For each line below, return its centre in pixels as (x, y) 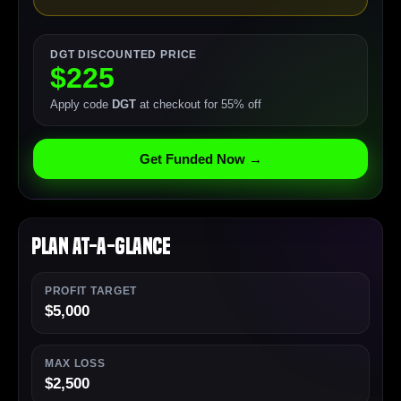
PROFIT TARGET (91, 291)
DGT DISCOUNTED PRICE (124, 55)
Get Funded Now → (200, 159)
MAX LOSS (75, 364)
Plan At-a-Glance (101, 247)
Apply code (81, 105)
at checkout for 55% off (199, 105)
